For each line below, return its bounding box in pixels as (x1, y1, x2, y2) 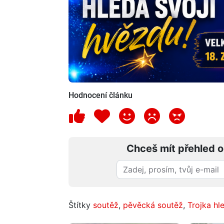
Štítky (68, 199, 93, 210)
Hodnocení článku (68, 90, 132, 100)
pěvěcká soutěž (123, 199, 183, 210)
